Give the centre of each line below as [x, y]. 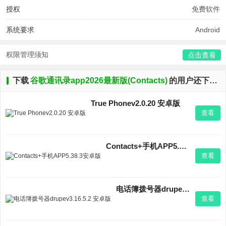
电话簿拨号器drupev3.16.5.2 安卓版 [186, 189]
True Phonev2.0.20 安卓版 [135, 103]
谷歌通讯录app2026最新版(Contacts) [99, 80]
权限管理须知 [27, 54]
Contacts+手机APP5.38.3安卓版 [183, 146]
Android [208, 30]
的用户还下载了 [189, 80]
